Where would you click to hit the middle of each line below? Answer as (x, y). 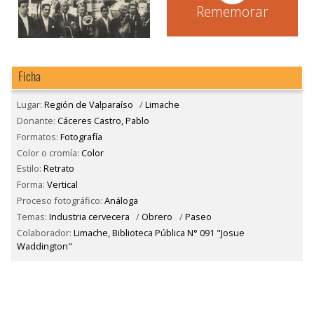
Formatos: (39, 136)
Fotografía (81, 136)
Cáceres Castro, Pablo (103, 120)
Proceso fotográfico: (61, 201)
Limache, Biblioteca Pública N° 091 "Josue (159, 232)
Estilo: (30, 169)
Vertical (62, 185)
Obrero (157, 216)
